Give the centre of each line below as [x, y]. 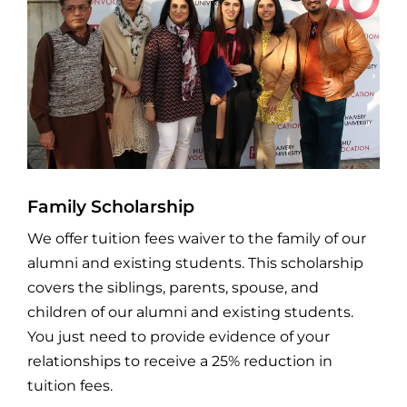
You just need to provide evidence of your [178, 337]
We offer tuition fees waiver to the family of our [196, 239]
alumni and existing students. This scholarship [195, 263]
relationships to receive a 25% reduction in [179, 362]
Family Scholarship [110, 207]
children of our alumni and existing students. [190, 313]
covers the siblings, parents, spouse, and [173, 288]
